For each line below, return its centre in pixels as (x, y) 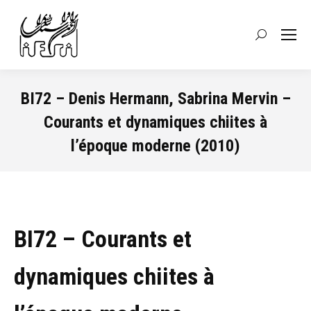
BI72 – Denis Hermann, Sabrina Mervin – (155, 99)
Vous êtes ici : (190, 166)
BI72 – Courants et (103, 239)
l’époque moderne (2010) (155, 146)
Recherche (280, 37)
